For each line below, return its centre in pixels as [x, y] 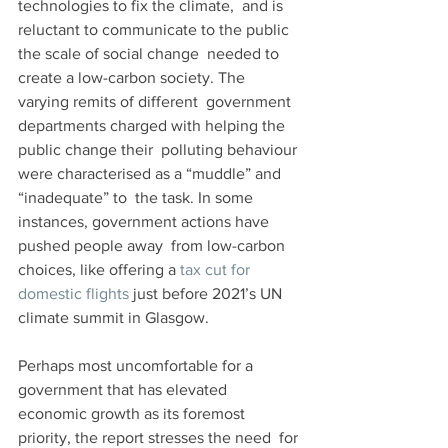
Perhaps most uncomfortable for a [137, 366]
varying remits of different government [156, 102]
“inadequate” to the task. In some [137, 198]
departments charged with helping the [153, 126]
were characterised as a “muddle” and [151, 174]
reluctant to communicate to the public [155, 30]
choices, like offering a [99, 270]
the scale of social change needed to [150, 54]
